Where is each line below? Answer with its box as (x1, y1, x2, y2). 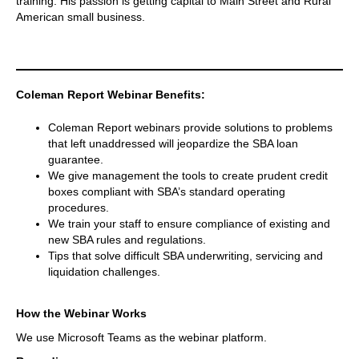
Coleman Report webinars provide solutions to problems (48, 120, 333, 134)
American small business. (16, 10, 145, 23)
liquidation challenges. (48, 264, 160, 278)
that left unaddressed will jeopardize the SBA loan (48, 136, 298, 150)
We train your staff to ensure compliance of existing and (48, 216, 330, 230)
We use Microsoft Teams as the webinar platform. (16, 330, 267, 344)
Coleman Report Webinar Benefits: (16, 87, 205, 101)
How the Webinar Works (16, 306, 147, 320)
